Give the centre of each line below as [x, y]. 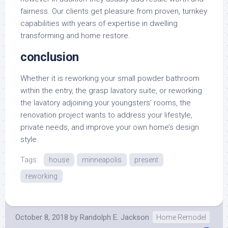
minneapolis [102, 160]
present [146, 160]
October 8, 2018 [42, 217]
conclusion [50, 57]
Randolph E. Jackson [115, 217]
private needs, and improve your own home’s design [110, 127]
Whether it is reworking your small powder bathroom [110, 78]
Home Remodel [181, 217]
